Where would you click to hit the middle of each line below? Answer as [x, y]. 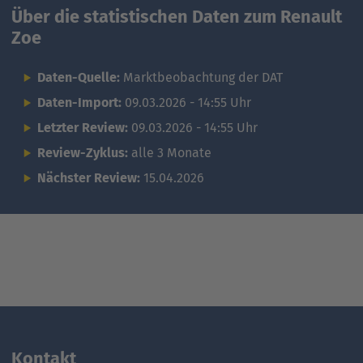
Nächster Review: [90, 177]
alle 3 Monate [170, 152]
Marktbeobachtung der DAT [203, 77]
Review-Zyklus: [83, 152]
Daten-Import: [81, 102]
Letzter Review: [84, 127]
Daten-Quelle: [80, 77]
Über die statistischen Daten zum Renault [177, 17]
